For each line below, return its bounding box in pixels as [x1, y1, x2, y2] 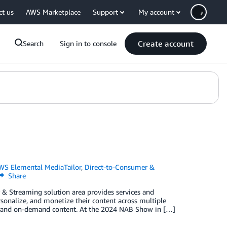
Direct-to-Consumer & [85, 163, 155, 171]
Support [93, 8, 118, 16]
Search [23, 39, 44, 48]
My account [138, 8, 174, 16]
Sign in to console [60, 39, 117, 48]
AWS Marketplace [26, 8, 81, 16]
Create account [138, 39, 194, 49]
